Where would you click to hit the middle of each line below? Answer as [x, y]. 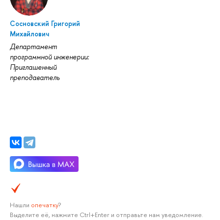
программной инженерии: [49, 57]
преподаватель [35, 78]
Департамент [33, 47]
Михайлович [29, 34]
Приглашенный [33, 67]
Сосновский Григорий [45, 24]
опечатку [44, 205]
